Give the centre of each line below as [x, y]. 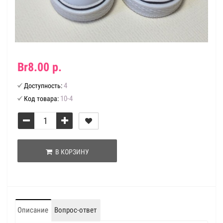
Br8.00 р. [40, 67]
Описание [33, 210]
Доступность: [43, 86]
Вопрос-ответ [75, 210]
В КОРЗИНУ [70, 152]
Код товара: [41, 99]
